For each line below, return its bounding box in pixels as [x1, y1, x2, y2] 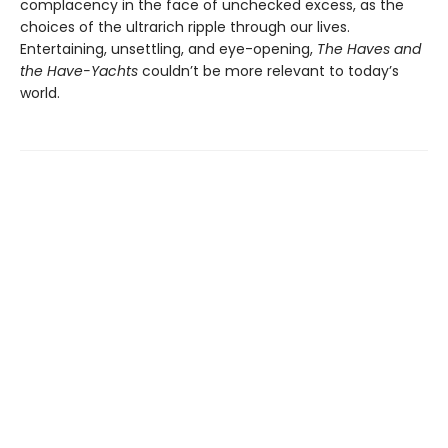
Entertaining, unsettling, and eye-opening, [20, 39, 317, 60]
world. [20, 83, 60, 104]
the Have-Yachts [20, 61, 138, 82]
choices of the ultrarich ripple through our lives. [20, 17, 350, 38]
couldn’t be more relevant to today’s [138, 61, 399, 82]
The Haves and [317, 39, 421, 60]
